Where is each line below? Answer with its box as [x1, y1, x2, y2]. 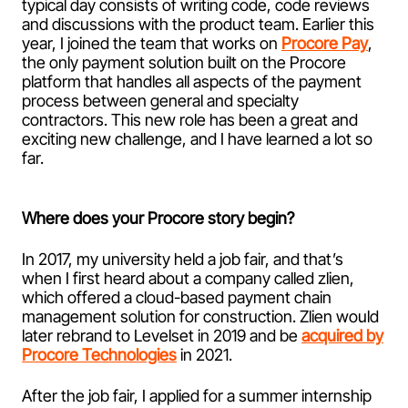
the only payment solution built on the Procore [22, 52, 346, 72]
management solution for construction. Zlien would [22, 306, 379, 326]
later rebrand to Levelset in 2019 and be [22, 325, 301, 345]
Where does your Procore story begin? [22, 208, 298, 228]
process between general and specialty [22, 90, 299, 110]
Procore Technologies [22, 344, 177, 364]
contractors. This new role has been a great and [22, 109, 358, 129]
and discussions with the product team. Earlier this [22, 14, 374, 34]
